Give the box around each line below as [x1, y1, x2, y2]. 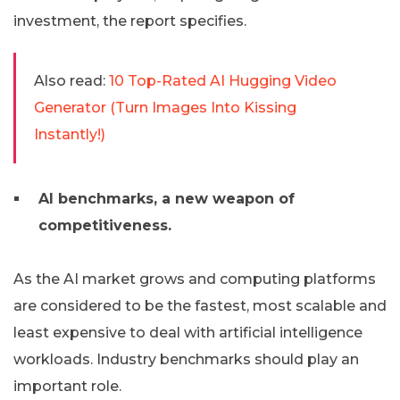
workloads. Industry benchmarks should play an [13, 351, 359, 369]
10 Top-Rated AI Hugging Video [109, 72, 337, 90]
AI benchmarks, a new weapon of [38, 190, 295, 208]
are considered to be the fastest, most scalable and [13, 297, 387, 315]
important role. [13, 378, 121, 396]
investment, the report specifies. [13, 12, 246, 30]
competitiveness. [38, 217, 171, 235]
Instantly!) [34, 126, 105, 144]
